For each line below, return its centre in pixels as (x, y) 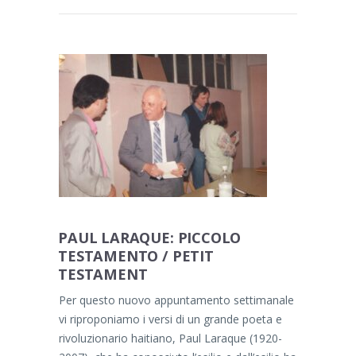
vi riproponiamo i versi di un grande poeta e (170, 319)
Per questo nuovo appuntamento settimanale (176, 300)
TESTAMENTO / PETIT (136, 256)
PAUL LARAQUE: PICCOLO (150, 238)
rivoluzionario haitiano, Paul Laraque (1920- (170, 339)
